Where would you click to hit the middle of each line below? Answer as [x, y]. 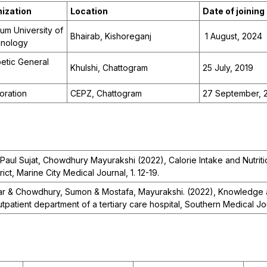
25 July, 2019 [228, 68]
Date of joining [234, 11]
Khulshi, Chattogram [109, 68]
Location [89, 11]
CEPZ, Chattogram [106, 94]
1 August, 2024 [232, 36]
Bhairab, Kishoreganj [111, 36]
